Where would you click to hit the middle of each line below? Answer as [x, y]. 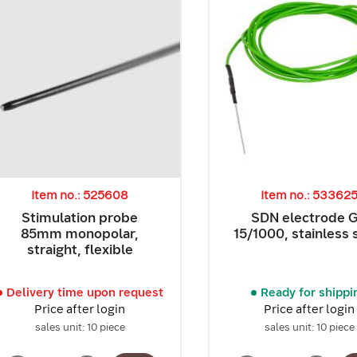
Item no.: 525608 [80, 196]
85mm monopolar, [80, 234]
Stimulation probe [80, 218]
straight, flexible [80, 250]
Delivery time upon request [84, 293]
